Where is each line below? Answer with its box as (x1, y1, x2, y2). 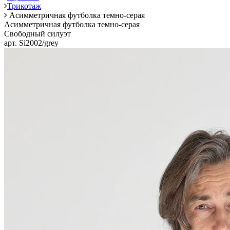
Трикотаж (7, 2, 41, 10)
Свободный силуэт (4, 29, 71, 38)
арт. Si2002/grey (4, 39, 59, 47)
